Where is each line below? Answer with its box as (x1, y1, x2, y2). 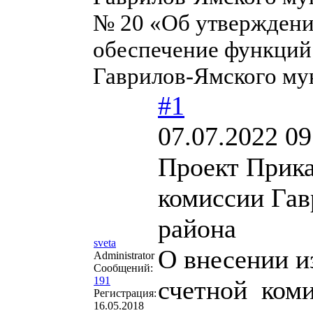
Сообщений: (94, 261, 153, 274)
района (158, 213, 236, 243)
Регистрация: (94, 286, 156, 299)
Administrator (94, 249, 154, 261)
